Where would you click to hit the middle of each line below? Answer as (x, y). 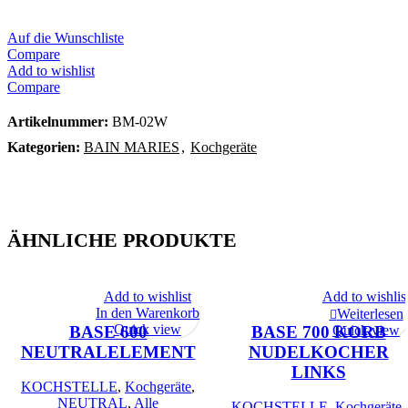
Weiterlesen (370, 313)
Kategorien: (44, 147)
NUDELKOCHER (318, 352)
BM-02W (140, 121)
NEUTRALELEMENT (108, 352)
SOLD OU (247, 352)
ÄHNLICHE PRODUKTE (122, 240)
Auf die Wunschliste (66, 37)
